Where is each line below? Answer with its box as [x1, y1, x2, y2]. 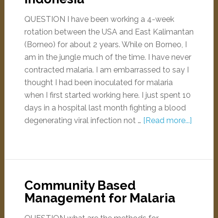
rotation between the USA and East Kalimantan [24, 27, 194, 36]
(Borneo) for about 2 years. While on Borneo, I [24, 40, 187, 49]
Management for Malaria [24, 191, 175, 205]
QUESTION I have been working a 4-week [24, 15, 174, 24]
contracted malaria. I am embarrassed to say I [24, 65, 189, 74]
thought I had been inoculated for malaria [24, 78, 173, 87]
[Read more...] [143, 116, 192, 125]
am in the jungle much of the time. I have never [24, 53, 191, 62]
